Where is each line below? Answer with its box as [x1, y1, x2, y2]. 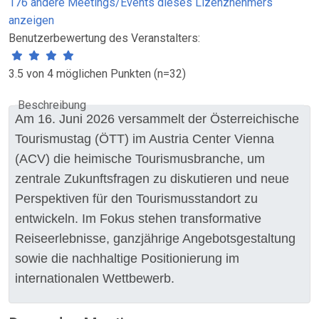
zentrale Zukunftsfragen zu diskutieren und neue [15, 172, 289, 186]
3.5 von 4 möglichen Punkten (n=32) [9, 67, 186, 80]
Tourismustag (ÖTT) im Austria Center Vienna [15, 132, 274, 146]
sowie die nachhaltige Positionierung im [15, 251, 239, 266]
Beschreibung [18, 98, 86, 113]
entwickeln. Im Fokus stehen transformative [15, 211, 261, 226]
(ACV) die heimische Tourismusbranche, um [15, 152, 265, 166]
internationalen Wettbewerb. [15, 271, 174, 286]
